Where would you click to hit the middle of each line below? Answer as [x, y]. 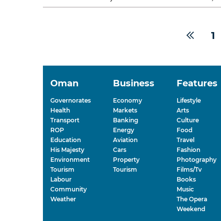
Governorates [71, 100]
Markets [125, 110]
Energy [124, 130]
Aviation [125, 140]
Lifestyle [189, 100]
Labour [61, 179]
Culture [188, 120]
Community [69, 189]
